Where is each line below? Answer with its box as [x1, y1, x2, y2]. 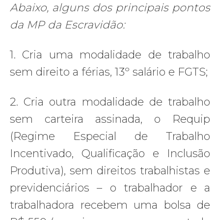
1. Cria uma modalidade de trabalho [10, 48, 210, 61]
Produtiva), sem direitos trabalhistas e [10, 164, 210, 177]
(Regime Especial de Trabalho [10, 129, 210, 143]
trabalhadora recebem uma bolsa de [10, 198, 210, 212]
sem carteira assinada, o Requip [10, 112, 210, 126]
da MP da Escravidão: [10, 18, 125, 31]
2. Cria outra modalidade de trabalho [10, 95, 210, 109]
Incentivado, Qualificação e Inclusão [10, 146, 210, 160]
